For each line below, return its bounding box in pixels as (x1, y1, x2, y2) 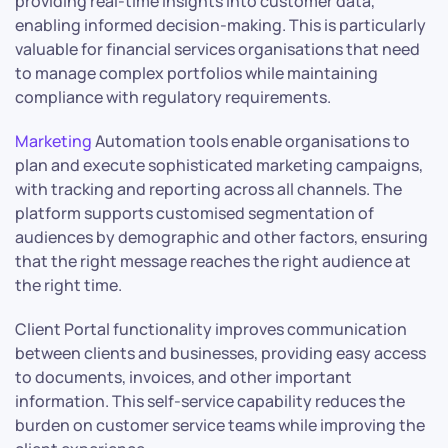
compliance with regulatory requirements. (15, 85, 331, 108)
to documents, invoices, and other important (15, 365, 352, 388)
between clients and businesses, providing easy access (15, 341, 426, 364)
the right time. (15, 273, 122, 296)
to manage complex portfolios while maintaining (15, 61, 378, 84)
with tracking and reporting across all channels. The (15, 177, 402, 200)
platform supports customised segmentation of (15, 201, 374, 224)
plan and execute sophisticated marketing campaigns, (15, 153, 423, 176)
